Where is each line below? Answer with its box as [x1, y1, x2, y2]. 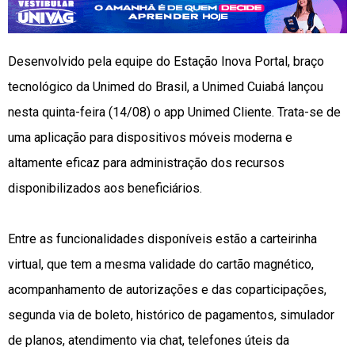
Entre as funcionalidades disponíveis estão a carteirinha [8, 231, 317, 247]
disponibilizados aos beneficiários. [8, 181, 202, 197]
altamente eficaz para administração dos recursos [8, 155, 284, 171]
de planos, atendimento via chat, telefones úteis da [8, 333, 289, 349]
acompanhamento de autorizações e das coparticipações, [8, 282, 326, 298]
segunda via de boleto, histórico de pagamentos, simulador [8, 307, 334, 323]
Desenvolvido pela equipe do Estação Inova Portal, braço [8, 54, 324, 70]
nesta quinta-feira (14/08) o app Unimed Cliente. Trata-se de [8, 105, 341, 120]
